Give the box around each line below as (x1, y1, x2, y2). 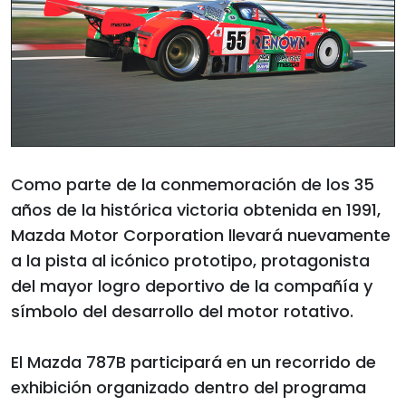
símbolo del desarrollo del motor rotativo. (11, 299, 353, 323)
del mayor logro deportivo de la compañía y (11, 274, 372, 297)
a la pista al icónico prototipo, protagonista (11, 248, 370, 272)
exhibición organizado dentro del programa (11, 375, 366, 399)
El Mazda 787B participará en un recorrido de (11, 350, 376, 373)
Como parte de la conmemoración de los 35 (11, 172, 374, 196)
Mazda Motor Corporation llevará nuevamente (11, 223, 391, 246)
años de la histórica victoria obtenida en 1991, (11, 198, 381, 221)
